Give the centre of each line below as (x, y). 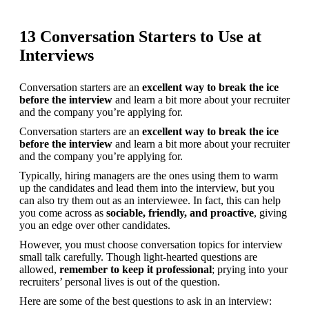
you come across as (63, 212)
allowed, (39, 269)
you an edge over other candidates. (95, 225)
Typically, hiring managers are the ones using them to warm (149, 175)
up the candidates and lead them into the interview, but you (147, 188)
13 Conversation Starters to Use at (140, 36)
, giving (270, 212)
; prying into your (250, 269)
